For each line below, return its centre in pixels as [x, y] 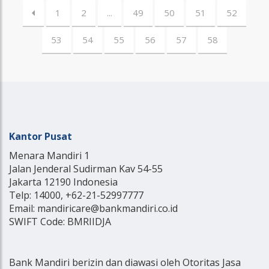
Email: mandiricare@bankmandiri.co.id [93, 208]
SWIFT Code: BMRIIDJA [60, 221]
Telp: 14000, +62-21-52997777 [76, 195]
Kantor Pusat [41, 136]
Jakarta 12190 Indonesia [63, 182]
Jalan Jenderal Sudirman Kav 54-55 [86, 168]
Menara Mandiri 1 [49, 155]
